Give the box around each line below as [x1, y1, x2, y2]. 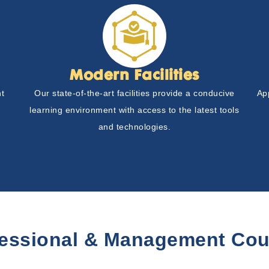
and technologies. [98, 121, 171, 131]
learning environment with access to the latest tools [29, 104, 240, 115]
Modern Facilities [70, 69, 199, 82]
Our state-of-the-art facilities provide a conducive [34, 88, 235, 98]
